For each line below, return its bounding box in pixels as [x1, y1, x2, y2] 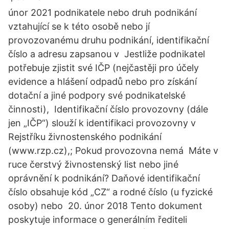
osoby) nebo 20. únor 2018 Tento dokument [8, 200, 202, 211]
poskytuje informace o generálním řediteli [8, 214, 187, 225]
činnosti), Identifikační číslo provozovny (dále [8, 104, 208, 114]
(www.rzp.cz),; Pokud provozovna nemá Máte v [8, 145, 218, 156]
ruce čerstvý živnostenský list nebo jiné [8, 159, 178, 170]
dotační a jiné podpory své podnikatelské [8, 90, 186, 101]
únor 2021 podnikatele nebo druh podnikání [8, 7, 197, 18]
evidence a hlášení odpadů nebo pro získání [8, 76, 197, 87]
